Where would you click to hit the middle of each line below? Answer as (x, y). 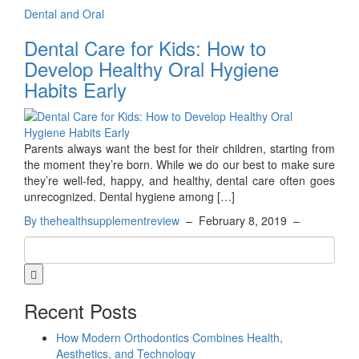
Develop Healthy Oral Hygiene (151, 69)
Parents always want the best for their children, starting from (179, 149)
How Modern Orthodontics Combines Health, (169, 338)
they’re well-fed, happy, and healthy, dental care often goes (179, 181)
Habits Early (75, 90)
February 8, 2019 (243, 221)
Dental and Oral (64, 14)
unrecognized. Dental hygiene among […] (129, 197)
